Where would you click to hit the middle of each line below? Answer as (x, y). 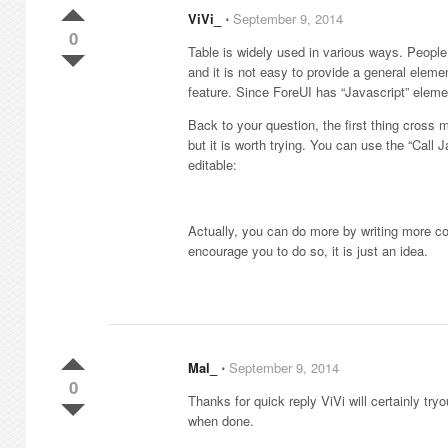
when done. (221, 420)
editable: (212, 164)
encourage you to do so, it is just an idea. (308, 250)
